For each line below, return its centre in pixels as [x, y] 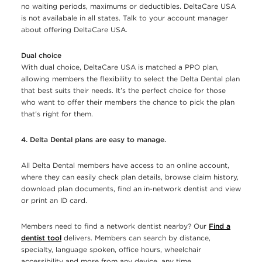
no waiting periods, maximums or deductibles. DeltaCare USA [128, 6]
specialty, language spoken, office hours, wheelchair [111, 250]
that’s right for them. [57, 114]
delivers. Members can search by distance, [136, 238]
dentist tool [41, 238]
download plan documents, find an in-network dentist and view [131, 189]
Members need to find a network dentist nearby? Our [115, 226]
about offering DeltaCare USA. [74, 30]
